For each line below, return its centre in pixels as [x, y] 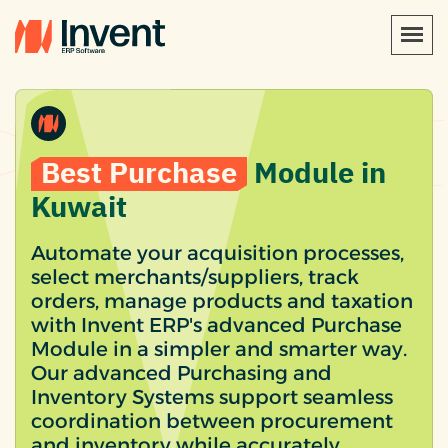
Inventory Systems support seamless [212, 396]
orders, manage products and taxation [222, 300]
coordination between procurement [212, 420]
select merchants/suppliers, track [195, 276]
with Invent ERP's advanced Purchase [216, 324]
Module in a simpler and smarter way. [219, 348]
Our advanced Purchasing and [181, 372]
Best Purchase [139, 173]
